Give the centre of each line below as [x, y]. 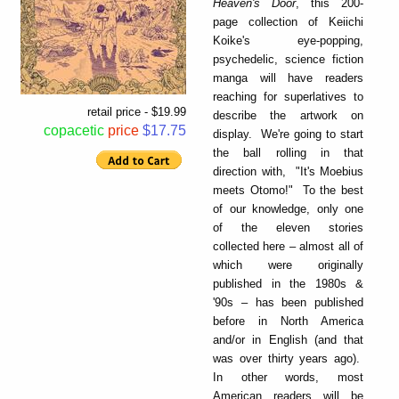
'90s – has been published [288, 302]
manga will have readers [288, 77]
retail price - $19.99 [137, 112]
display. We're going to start [288, 134]
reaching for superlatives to [288, 96]
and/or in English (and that [288, 339]
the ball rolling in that [288, 152]
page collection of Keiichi [288, 21]
